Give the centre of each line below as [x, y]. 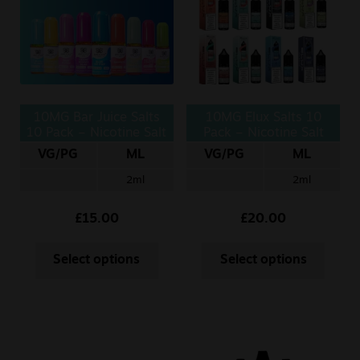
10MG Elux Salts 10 [263, 119]
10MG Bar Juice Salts [96, 119]
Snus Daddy [53, 104]
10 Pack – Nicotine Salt [97, 134]
